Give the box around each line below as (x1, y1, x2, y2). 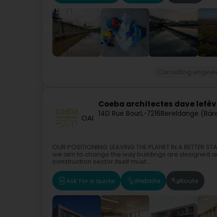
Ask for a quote (66, 176, 115, 186)
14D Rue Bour (98, 109, 140, 119)
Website (134, 176, 160, 186)
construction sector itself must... (52, 157, 151, 166)
